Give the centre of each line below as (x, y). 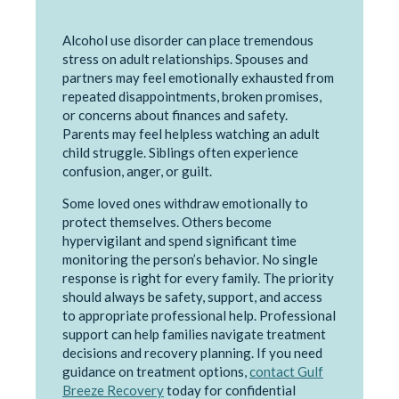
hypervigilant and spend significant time (179, 240)
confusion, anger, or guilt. (137, 171)
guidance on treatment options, (156, 371)
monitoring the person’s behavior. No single (190, 259)
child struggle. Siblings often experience (180, 152)
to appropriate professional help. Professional (199, 315)
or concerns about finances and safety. (175, 114)
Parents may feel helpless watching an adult (191, 133)
